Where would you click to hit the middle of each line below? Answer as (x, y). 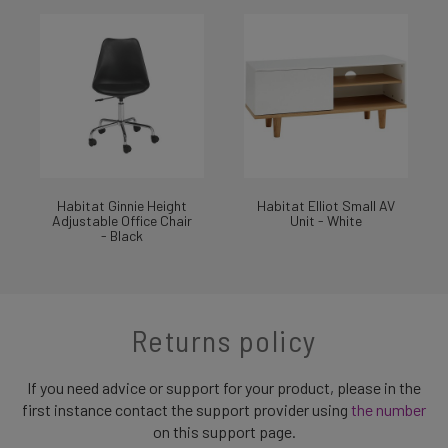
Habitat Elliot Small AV (326, 205)
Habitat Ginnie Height (122, 205)
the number (388, 409)
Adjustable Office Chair (122, 220)
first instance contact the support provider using (186, 409)
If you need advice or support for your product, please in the (224, 387)
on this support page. (224, 431)
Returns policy (224, 340)
